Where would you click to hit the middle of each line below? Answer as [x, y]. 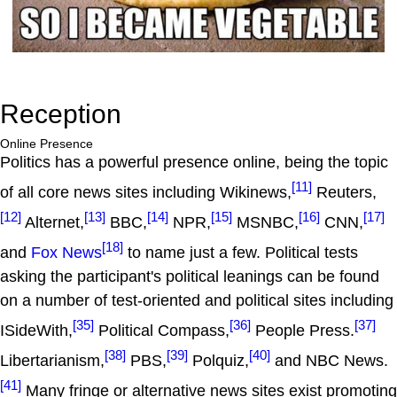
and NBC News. [329, 360]
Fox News [66, 252]
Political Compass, [162, 330]
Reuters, [344, 192]
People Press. [303, 330]
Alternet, [53, 222]
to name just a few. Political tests [241, 252]
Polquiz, [218, 360]
